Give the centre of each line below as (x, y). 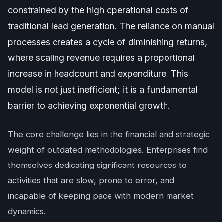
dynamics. (27, 211)
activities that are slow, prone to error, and (91, 180)
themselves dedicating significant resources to (97, 165)
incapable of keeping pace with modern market (101, 195)
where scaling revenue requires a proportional (101, 57)
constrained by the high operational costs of (98, 10)
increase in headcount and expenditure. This (98, 73)
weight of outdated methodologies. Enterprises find (108, 149)
